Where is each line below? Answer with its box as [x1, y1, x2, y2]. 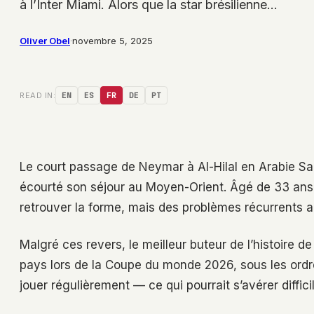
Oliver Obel [20, 35, 70, 47]
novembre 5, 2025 [72, 35, 153, 47]
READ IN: [20, 90, 55, 101]
